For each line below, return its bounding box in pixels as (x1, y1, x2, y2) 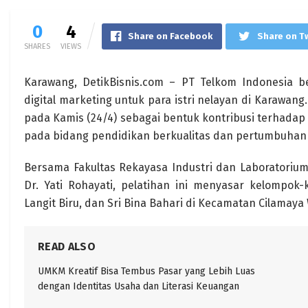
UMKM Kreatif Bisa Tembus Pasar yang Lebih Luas (38, 265, 255, 277)
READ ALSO (38, 240, 96, 253)
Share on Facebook (128, 31, 213, 41)
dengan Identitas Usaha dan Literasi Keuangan (38, 280, 239, 292)
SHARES (24, 42, 50, 51)
